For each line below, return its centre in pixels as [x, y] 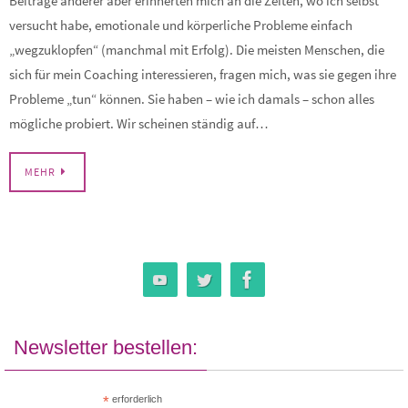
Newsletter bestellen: [106, 348]
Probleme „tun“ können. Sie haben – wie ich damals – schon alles [192, 98]
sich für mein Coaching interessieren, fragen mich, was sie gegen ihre [203, 74]
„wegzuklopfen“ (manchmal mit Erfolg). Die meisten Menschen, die [197, 49]
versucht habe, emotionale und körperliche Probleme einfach [181, 25]
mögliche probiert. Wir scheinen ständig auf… [139, 123]
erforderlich [136, 399]
